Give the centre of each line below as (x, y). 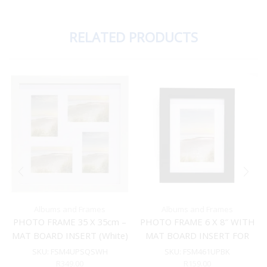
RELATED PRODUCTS (133, 38)
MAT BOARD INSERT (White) (70, 236)
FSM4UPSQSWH (79, 252)
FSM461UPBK (207, 252)
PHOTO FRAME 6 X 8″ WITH (197, 222)
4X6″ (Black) (197, 249)
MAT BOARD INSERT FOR (197, 236)
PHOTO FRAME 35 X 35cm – (70, 222)
